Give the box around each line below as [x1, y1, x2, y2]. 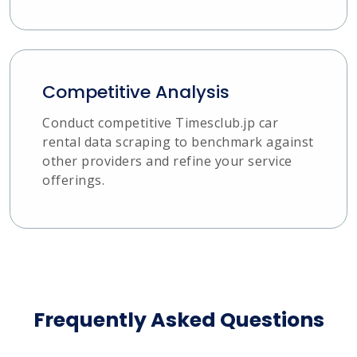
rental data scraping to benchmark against [42, 132, 314, 151]
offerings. [42, 171, 104, 189]
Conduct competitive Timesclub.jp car [42, 113, 278, 131]
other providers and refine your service [42, 151, 292, 170]
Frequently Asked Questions [33, 305, 324, 334]
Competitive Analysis [42, 79, 229, 104]
